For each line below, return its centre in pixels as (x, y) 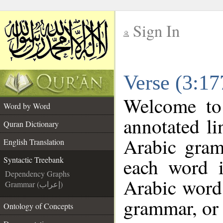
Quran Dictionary (31, 124)
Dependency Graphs (37, 173)
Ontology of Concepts (38, 206)
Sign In (156, 31)
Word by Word (27, 106)
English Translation (34, 142)
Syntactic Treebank (34, 160)
